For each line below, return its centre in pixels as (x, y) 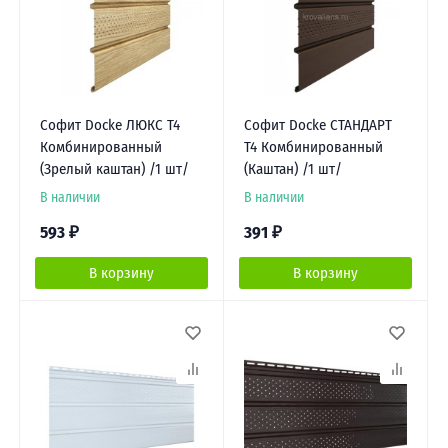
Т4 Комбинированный (313, 147)
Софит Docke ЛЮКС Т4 (109, 125)
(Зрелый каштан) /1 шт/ (114, 169)
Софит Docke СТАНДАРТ (317, 125)
